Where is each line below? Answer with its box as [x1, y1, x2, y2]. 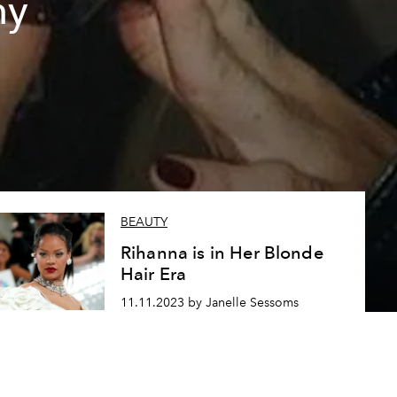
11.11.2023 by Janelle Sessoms [120, 295, 299, 310]
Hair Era [120, 263, 187, 285]
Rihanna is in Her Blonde [120, 242, 323, 264]
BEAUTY [120, 214, 167, 230]
